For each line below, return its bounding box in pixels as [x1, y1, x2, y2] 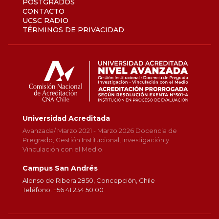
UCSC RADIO [22, 16, 68, 25]
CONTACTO [22, 7, 65, 16]
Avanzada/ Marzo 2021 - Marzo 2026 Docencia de [22, 127, 177, 135]
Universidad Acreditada [22, 114, 110, 123]
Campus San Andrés [22, 164, 98, 173]
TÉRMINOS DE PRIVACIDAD [22, 25, 124, 35]
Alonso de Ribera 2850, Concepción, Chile [22, 176, 155, 185]
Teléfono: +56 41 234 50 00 [22, 186, 104, 194]
